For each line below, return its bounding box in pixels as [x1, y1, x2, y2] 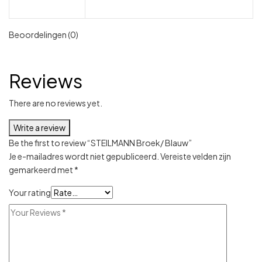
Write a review [13, 122, 65, 133]
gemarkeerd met [9, 164, 74, 175]
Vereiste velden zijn [160, 150, 231, 161]
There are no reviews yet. [9, 97, 102, 108]
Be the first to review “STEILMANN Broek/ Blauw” [9, 137, 192, 148]
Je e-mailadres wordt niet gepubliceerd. [9, 150, 159, 161]
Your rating [9, 187, 51, 198]
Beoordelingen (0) [9, 29, 78, 40]
